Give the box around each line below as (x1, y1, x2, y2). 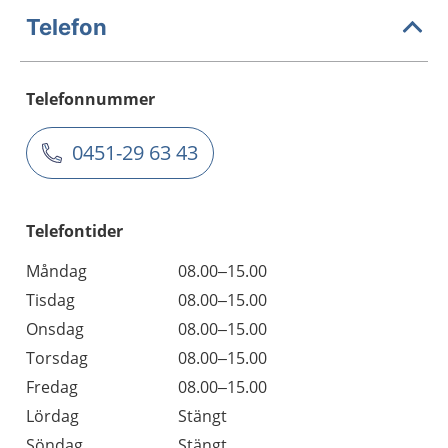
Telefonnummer (26, 88, 155, 110)
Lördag (26, 405, 79, 427)
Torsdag (26, 347, 88, 369)
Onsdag (26, 318, 84, 340)
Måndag (26, 260, 87, 282)
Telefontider (26, 220, 123, 242)
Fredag (26, 376, 78, 398)
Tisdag (26, 289, 75, 311)
